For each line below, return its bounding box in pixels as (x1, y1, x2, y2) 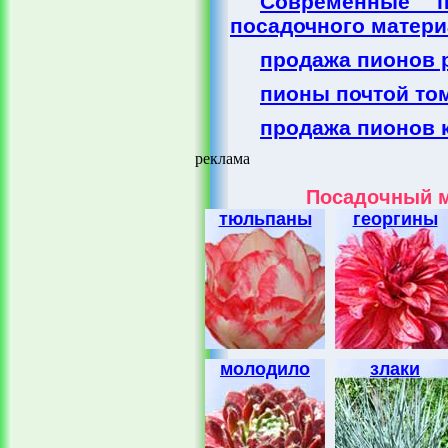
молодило (220, 359, 310, 379)
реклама (195, 150, 250, 167)
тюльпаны (218, 209, 312, 229)
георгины (352, 209, 438, 229)
